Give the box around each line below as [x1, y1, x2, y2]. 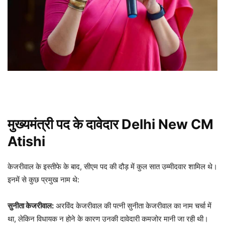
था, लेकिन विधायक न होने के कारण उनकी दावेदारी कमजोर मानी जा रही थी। [8, 213, 208, 223]
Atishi [8, 133, 45, 150]
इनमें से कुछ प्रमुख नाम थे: [8, 174, 79, 184]
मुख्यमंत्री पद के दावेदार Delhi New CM [8, 116, 213, 133]
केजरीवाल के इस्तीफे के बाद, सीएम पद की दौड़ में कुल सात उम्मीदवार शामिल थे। [8, 161, 217, 171]
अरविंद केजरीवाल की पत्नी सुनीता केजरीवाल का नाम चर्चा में [54, 200, 211, 210]
